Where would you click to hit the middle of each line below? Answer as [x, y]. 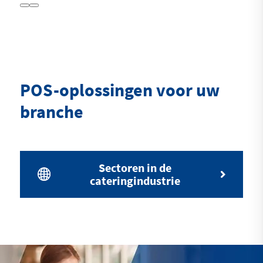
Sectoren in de [135, 167]
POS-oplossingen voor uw [119, 90]
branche [51, 111]
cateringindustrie [135, 180]
